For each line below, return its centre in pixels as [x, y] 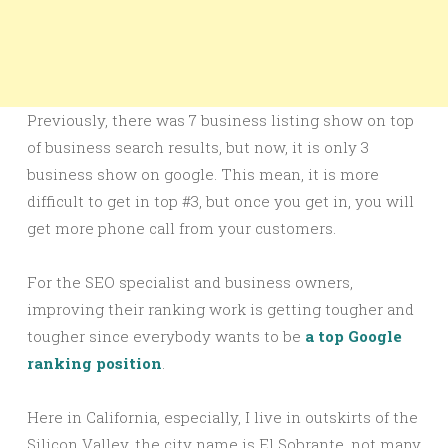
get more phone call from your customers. [181, 228]
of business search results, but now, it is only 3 [198, 147]
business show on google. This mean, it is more [203, 174]
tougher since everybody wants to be [166, 336]
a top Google [353, 336]
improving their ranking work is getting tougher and [220, 309]
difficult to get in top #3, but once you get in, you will [220, 201]
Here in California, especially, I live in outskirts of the [222, 417]
